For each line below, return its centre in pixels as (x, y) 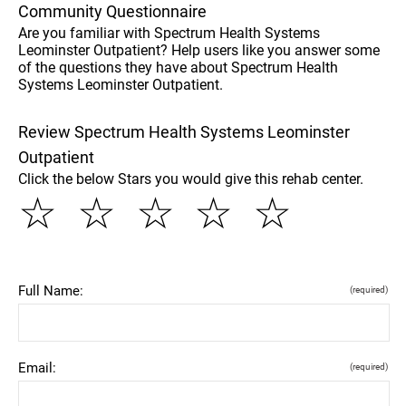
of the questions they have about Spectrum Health (178, 67)
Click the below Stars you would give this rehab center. (191, 179)
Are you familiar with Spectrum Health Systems (169, 33)
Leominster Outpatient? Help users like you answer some (199, 50)
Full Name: (51, 290)
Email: (37, 367)
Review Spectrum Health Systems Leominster (184, 131)
